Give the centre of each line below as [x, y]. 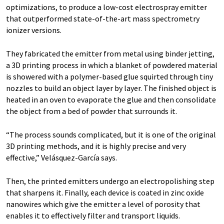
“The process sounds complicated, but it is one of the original [111, 135]
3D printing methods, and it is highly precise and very [96, 146]
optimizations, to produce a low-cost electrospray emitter [106, 7]
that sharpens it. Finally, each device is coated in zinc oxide [105, 193]
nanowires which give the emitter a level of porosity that [103, 204]
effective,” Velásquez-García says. [61, 158]
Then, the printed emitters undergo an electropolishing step [110, 181]
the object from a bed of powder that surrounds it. [91, 111]
